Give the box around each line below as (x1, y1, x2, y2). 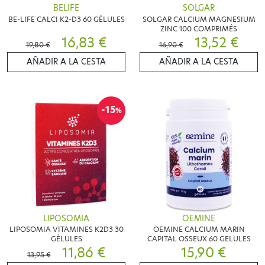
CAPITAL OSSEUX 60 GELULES (147, 234, 251, 244)
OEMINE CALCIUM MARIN (153, 224, 245, 235)
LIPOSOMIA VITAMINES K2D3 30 (9, 224, 124, 235)
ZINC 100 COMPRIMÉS (160, 23, 237, 34)
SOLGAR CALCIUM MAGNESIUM (142, 14, 256, 24)
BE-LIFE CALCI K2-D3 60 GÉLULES (8, 14, 125, 24)
